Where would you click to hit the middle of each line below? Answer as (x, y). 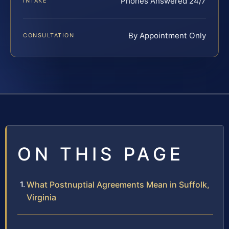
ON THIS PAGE (101, 154)
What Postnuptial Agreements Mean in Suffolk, (118, 185)
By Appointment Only (167, 36)
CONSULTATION (49, 36)
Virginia (41, 198)
